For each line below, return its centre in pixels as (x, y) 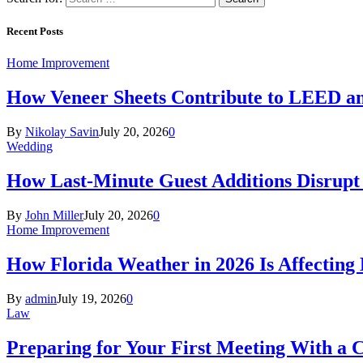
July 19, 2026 (92, 298)
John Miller (54, 216)
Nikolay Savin (62, 132)
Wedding (30, 147)
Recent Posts (35, 32)
